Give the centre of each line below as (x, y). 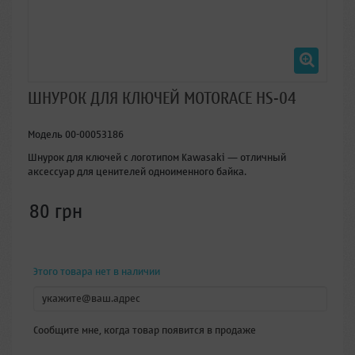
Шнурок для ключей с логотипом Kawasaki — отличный (157, 157)
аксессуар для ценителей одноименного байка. (137, 171)
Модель (45, 134)
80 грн (56, 212)
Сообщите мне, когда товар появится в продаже (145, 330)
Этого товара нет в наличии (97, 271)
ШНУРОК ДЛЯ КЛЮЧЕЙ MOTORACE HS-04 (162, 98)
